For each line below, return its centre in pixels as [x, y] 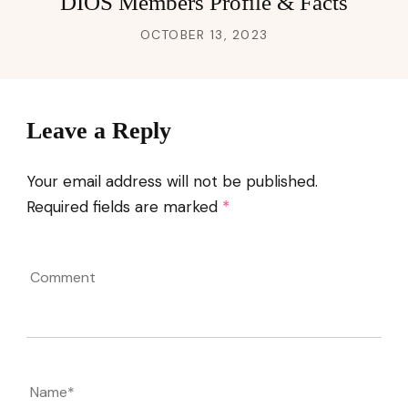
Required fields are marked [124, 206]
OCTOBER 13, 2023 [204, 34]
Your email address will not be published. [172, 181]
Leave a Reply [99, 130]
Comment [62, 300]
